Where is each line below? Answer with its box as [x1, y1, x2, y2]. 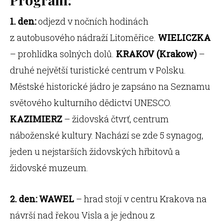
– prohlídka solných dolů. [10, 48, 116, 60]
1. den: [10, 15, 38, 27]
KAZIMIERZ [10, 113, 64, 125]
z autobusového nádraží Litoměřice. [10, 32, 156, 43]
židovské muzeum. [10, 162, 88, 174]
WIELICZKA [156, 32, 211, 43]
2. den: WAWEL [10, 193, 74, 205]
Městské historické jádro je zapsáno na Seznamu [10, 80, 210, 92]
